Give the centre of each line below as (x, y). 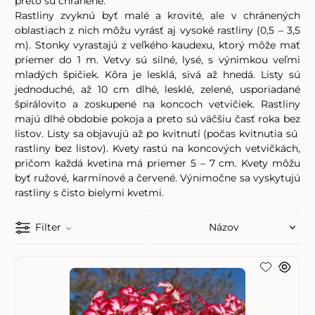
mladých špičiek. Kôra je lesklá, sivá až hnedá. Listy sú (157, 74)
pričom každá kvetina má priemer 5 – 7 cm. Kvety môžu (157, 163)
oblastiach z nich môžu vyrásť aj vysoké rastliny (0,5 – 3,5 (157, 30)
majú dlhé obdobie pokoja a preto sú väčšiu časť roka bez (157, 118)
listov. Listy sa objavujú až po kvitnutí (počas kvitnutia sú (157, 133)
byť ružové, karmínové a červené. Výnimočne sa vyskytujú (157, 178)
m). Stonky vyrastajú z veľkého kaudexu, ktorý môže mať (157, 45)
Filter (48, 227)
